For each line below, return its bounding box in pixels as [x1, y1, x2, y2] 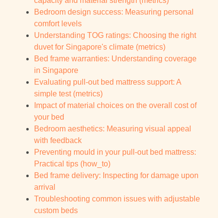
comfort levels [34, 19, 82, 28]
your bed [34, 113, 64, 122]
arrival [34, 183, 55, 192]
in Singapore [34, 66, 78, 75]
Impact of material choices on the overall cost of [34, 101, 197, 110]
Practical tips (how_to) [34, 160, 110, 168]
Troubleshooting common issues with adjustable [34, 195, 200, 203]
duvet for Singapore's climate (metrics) [34, 43, 165, 52]
